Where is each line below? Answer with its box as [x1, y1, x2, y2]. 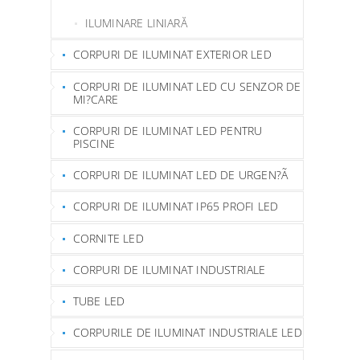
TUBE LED [72, 293, 125, 309]
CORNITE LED [72, 230, 144, 246]
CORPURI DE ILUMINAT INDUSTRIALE [72, 261, 266, 277]
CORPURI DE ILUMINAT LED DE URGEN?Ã [72, 167, 288, 182]
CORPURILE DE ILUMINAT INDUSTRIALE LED [72, 325, 302, 341]
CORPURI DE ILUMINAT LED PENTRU [72, 122, 263, 138]
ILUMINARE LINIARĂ [84, 15, 187, 31]
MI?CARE [72, 91, 118, 107]
